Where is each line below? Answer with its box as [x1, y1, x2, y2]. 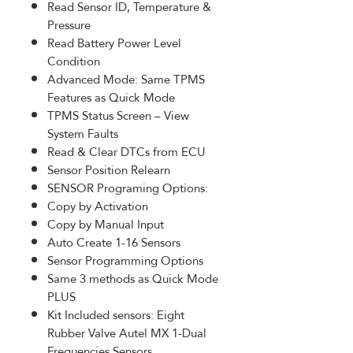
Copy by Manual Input [47, 212, 167, 236]
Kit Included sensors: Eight [47, 303, 184, 326]
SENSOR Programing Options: [47, 176, 211, 199]
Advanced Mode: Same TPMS [47, 67, 205, 91]
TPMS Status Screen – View [47, 103, 189, 127]
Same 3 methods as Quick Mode [47, 266, 218, 290]
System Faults [47, 121, 121, 145]
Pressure [47, 13, 94, 36]
